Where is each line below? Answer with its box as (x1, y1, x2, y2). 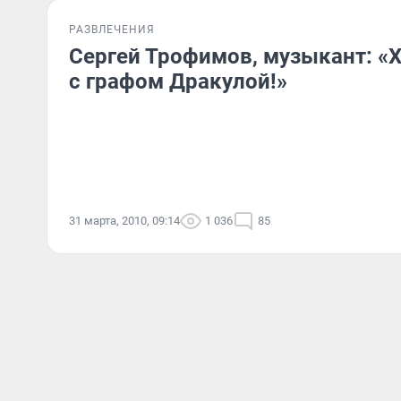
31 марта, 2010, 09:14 (69, 214, 180, 227)
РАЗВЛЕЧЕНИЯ (69, 23, 155, 36)
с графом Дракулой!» (69, 69, 287, 94)
